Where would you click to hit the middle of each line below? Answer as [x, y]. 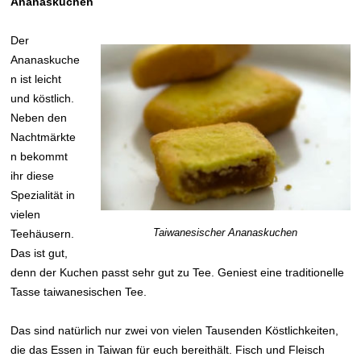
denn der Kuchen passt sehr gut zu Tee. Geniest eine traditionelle [178, 272]
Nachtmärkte [44, 137]
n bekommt [39, 156]
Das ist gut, [39, 253]
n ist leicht [36, 79]
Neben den [39, 118]
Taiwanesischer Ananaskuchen [226, 233]
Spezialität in [43, 195]
